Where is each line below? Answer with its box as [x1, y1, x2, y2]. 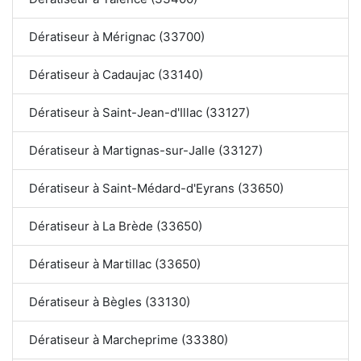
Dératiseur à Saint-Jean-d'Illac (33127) [29, 105, 250, 121]
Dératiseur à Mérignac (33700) [29, 29, 205, 45]
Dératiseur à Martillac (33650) [29, 256, 201, 272]
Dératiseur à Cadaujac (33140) [29, 67, 203, 83]
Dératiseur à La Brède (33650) [29, 218, 202, 234]
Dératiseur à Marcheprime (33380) [29, 332, 228, 348]
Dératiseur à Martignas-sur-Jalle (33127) [29, 143, 263, 159]
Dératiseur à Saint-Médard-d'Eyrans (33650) [29, 180, 284, 197]
